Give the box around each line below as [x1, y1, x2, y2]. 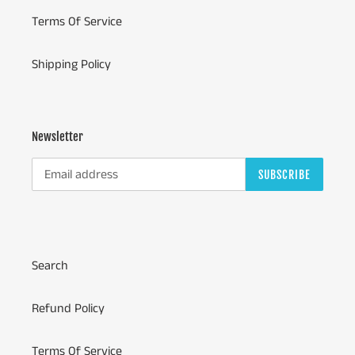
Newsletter [32, 128, 83, 144]
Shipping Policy [32, 55, 111, 74]
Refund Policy [32, 299, 105, 318]
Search [32, 256, 68, 275]
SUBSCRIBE [258, 167, 311, 181]
